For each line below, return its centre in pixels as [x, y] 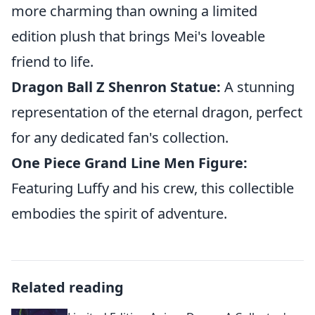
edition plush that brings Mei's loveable [138, 36]
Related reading [67, 287]
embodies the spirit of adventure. [119, 213]
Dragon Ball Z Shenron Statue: [116, 86]
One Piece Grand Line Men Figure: [129, 162]
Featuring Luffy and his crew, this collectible [153, 188]
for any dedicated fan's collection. [120, 137]
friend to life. [52, 61]
